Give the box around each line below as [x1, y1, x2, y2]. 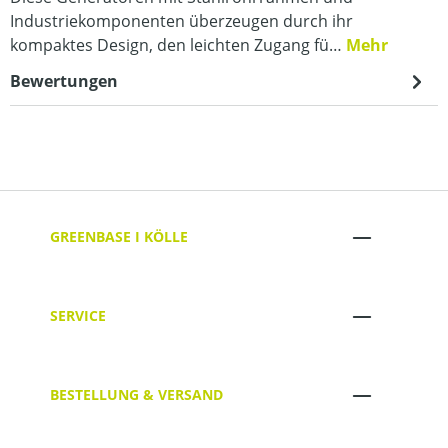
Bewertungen [10, 69, 118, 92]
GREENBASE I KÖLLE [50, 227, 188, 247]
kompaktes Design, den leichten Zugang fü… [10, 33, 346, 56]
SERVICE [50, 306, 106, 326]
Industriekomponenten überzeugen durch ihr [10, 9, 353, 32]
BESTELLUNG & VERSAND [50, 385, 223, 405]
